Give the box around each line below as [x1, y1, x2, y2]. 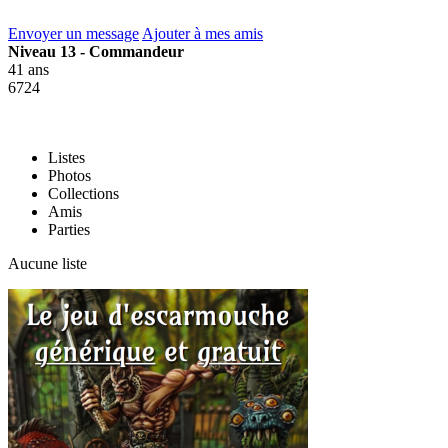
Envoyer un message [8, 24, 139, 42]
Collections [48, 184, 119, 202]
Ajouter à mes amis [142, 24, 263, 42]
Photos [48, 166, 91, 184]
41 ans [8, 60, 49, 78]
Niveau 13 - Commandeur [8, 42, 184, 60]
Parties [48, 220, 90, 238]
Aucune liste [8, 254, 87, 272]
